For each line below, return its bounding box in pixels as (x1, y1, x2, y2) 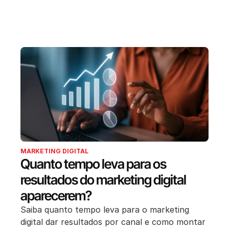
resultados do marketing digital (20, 171, 186, 188)
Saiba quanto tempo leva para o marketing (20, 204, 189, 215)
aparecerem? (20, 187, 91, 203)
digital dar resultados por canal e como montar (20, 216, 205, 227)
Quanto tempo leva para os (20, 155, 166, 172)
